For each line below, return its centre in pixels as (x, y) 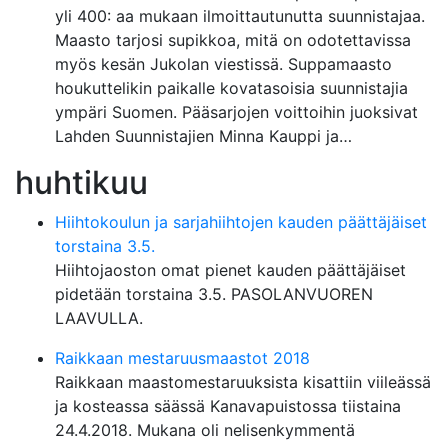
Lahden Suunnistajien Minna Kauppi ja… (203, 136)
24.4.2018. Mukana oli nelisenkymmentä (205, 430)
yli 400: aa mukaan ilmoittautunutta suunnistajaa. (240, 16)
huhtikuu (81, 182)
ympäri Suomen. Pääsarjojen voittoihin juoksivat (236, 112)
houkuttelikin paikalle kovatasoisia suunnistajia (231, 88)
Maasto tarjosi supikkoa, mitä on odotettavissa (233, 40)
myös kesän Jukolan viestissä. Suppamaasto (223, 64)
